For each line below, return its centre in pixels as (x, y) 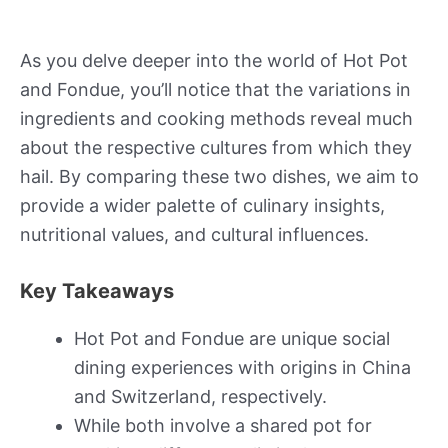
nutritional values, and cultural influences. (194, 234)
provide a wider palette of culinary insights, (202, 205)
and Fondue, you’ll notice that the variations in (215, 89)
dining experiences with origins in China (242, 367)
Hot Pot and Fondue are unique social (232, 338)
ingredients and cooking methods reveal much (216, 118)
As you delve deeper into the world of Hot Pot (214, 60)
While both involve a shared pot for (223, 425)
